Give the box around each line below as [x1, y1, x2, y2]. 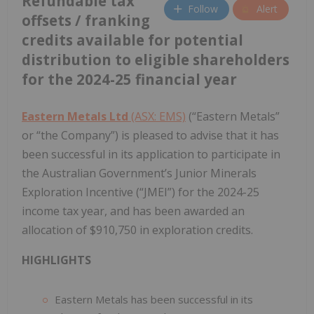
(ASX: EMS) [128, 108, 186, 124]
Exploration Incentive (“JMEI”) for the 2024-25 [22, 184, 259, 200]
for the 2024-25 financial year [22, 69, 237, 89]
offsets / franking [22, 10, 150, 30]
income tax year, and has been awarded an [22, 203, 245, 219]
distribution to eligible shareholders [22, 49, 289, 69]
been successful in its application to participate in [22, 146, 280, 162]
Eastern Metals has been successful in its [55, 292, 253, 306]
